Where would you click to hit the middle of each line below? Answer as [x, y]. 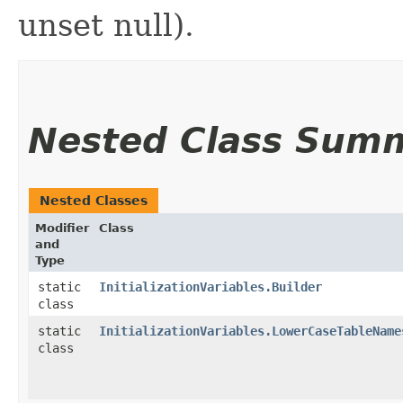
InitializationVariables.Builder [210, 287]
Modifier [62, 228]
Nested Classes [94, 200]
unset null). [106, 25]
